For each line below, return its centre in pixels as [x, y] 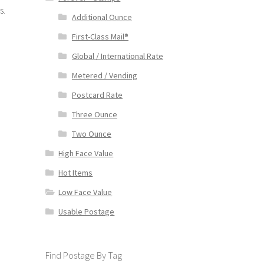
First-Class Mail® [100, 37]
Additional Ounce [102, 17]
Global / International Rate [117, 56]
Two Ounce [91, 134]
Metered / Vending [104, 76]
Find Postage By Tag [83, 255]
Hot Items [76, 173]
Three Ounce [94, 115]
